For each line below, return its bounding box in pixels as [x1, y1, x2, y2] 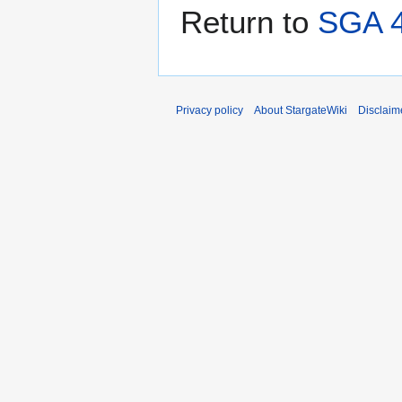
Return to [180, 4, 318, 39]
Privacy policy [176, 103, 243, 117]
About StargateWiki [254, 103, 347, 117]
